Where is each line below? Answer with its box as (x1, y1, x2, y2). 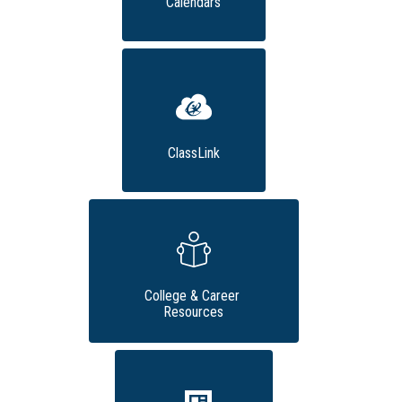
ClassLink (167, 144, 220, 162)
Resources (163, 303, 224, 321)
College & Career (144, 287, 240, 305)
